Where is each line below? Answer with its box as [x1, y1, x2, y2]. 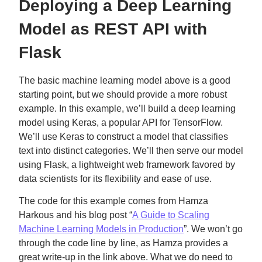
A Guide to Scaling [132, 210, 209, 220]
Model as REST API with [19, 20, 207, 38]
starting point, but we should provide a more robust [19, 89, 227, 99]
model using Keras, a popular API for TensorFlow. [19, 118, 223, 127]
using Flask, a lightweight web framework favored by [19, 160, 235, 170]
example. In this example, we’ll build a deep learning [19, 104, 236, 113]
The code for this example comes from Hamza [19, 196, 208, 206]
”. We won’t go [184, 224, 243, 234]
